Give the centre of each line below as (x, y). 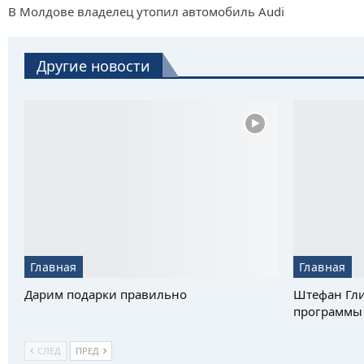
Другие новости (93, 65)
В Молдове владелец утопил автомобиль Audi (146, 11)
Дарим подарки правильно (106, 294)
